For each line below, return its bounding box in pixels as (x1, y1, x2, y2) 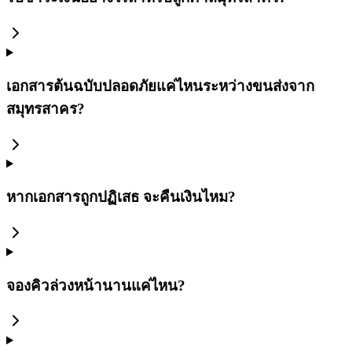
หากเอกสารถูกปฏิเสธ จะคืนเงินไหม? (6, 189, 236, 206)
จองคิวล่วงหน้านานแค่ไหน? (6, 277, 185, 294)
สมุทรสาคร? (6, 100, 85, 117)
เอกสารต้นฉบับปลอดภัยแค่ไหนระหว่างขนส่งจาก (6, 77, 314, 94)
